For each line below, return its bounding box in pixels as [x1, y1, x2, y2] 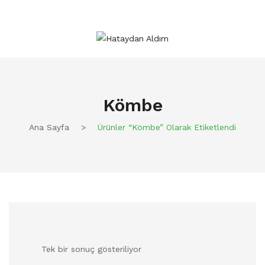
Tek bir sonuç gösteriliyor [41, 244, 141, 254]
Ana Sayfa [29, 122, 69, 132]
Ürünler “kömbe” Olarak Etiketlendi [95, 122, 236, 132]
